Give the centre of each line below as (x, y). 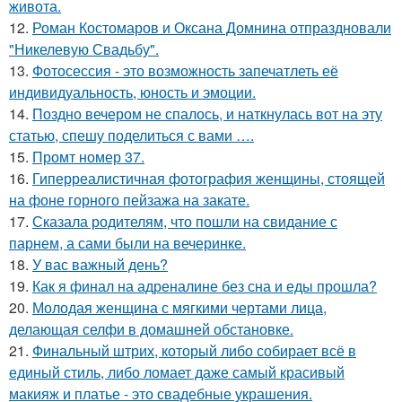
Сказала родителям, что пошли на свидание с (185, 221)
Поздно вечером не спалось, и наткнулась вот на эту (207, 113)
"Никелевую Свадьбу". (84, 48)
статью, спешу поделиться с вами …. (131, 135)
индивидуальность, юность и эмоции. (132, 92)
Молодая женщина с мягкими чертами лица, (179, 307)
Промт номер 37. (88, 156)
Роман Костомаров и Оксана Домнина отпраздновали (212, 27)
